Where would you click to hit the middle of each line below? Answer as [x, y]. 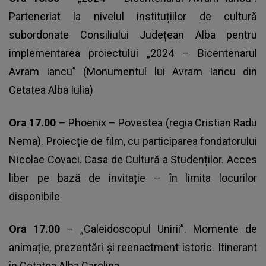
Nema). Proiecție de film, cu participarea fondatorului [133, 141]
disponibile [34, 196]
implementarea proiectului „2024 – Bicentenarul [133, 53]
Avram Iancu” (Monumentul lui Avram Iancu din [133, 71]
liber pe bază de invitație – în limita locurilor [133, 178]
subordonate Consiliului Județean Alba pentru [133, 34]
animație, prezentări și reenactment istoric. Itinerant [133, 247]
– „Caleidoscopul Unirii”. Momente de [162, 229]
